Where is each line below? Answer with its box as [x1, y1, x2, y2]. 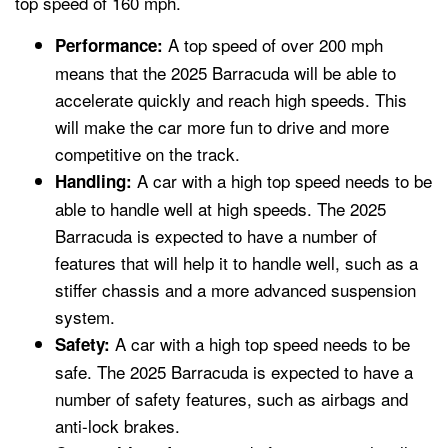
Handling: [55, 168, 132, 193]
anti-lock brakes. [55, 412, 180, 438]
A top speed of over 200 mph [163, 31, 383, 57]
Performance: [55, 32, 163, 57]
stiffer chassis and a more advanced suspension [55, 276, 416, 302]
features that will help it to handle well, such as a [55, 249, 418, 275]
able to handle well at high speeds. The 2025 [55, 195, 386, 221]
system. [55, 303, 115, 329]
